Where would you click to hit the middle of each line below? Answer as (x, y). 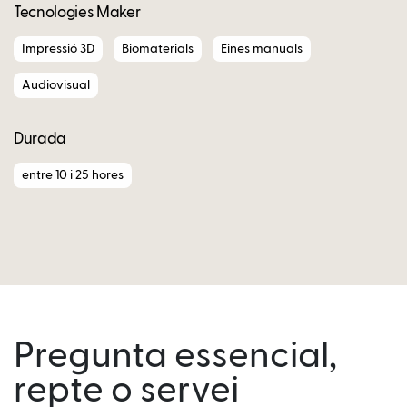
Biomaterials (158, 49)
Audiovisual (56, 85)
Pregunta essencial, (175, 357)
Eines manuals (262, 49)
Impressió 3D (58, 49)
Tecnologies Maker (77, 13)
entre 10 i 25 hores (73, 175)
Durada (40, 139)
